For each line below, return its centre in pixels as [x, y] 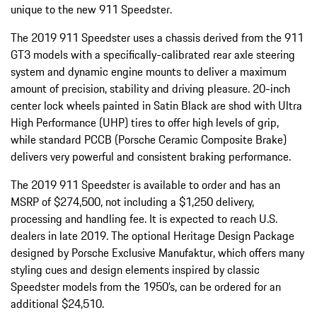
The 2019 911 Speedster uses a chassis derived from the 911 [157, 38]
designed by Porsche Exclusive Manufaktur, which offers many [157, 253]
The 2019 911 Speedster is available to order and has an [145, 185]
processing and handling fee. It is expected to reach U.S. [144, 219]
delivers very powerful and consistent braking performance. [156, 157]
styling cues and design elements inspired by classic [135, 270]
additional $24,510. [57, 304]
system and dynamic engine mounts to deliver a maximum [149, 72]
